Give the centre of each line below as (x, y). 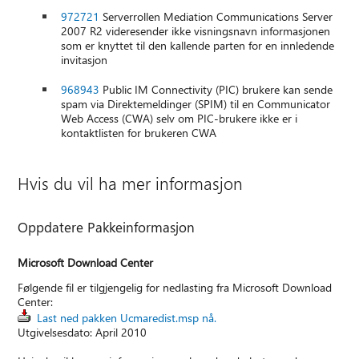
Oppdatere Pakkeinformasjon (107, 227)
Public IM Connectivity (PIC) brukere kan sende (216, 90)
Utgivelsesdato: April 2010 (83, 333)
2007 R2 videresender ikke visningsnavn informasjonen (196, 31)
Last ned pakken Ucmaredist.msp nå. (127, 318)
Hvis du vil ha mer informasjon (131, 183)
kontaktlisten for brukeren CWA (139, 133)
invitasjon (85, 60)
